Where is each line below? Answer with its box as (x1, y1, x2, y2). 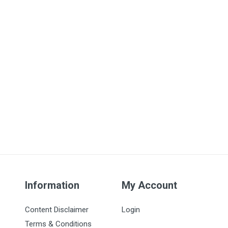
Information (25, 179, 79, 191)
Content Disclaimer (25, 205, 89, 214)
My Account (122, 179, 177, 191)
